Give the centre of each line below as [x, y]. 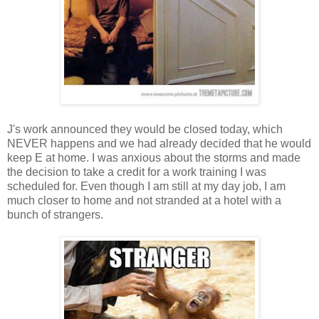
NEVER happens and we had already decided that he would [159, 143]
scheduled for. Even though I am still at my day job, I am [146, 186]
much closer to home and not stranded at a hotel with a [144, 200]
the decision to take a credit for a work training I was [137, 172]
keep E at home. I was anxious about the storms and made [154, 157]
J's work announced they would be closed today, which [145, 129]
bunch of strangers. [57, 214]
